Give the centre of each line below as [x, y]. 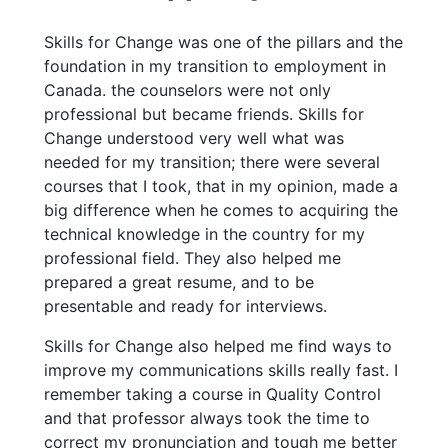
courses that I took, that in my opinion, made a [221, 186]
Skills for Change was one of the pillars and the [223, 42]
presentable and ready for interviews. [185, 306]
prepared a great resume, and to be [179, 282]
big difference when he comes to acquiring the [221, 210]
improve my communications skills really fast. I [221, 370]
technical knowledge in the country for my [204, 234]
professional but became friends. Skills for [204, 114]
